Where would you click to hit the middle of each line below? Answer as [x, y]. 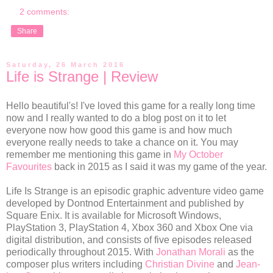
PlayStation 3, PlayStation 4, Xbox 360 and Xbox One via [129, 227]
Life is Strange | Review [82, 77]
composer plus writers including [76, 264]
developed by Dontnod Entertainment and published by [125, 203]
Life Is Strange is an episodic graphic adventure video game [135, 191]
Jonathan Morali [191, 252]
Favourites [29, 166]
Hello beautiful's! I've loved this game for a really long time [131, 105]
